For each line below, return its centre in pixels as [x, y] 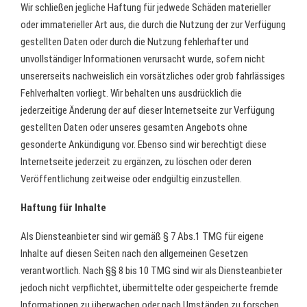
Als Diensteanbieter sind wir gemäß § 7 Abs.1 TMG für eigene [142, 236]
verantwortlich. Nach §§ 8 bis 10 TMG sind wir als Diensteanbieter [151, 271]
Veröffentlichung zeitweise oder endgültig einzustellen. [131, 179]
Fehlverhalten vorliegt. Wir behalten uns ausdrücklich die [131, 93]
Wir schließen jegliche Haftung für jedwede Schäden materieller [146, 8]
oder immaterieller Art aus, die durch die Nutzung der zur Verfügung [153, 25]
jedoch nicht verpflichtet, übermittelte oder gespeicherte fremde [149, 288]
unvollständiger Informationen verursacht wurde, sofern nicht [143, 59]
